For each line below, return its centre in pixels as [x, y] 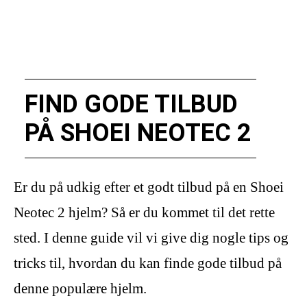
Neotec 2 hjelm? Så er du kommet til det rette [144, 213]
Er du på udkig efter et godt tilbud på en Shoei [149, 187]
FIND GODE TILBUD [131, 104]
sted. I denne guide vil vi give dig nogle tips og [151, 238]
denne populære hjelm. [80, 289]
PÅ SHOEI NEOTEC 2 [138, 133]
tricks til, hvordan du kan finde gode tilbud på [148, 263]
